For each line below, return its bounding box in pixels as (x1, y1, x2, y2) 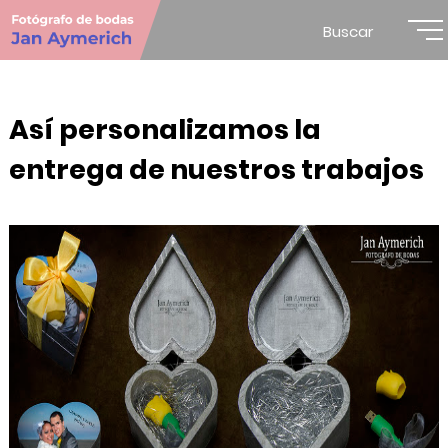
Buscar (323, 21, 374, 42)
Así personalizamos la (8, 111, 321, 148)
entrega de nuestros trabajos (8, 151, 424, 188)
